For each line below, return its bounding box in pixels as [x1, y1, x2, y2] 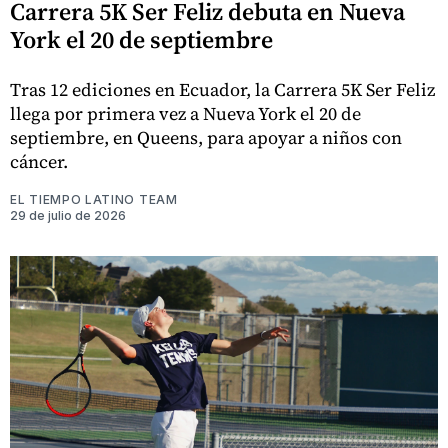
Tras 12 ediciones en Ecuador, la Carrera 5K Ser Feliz [10, 76, 435, 102]
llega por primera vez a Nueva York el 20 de [10, 100, 361, 126]
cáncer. [10, 148, 68, 174]
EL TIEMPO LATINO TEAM [10, 191, 178, 207]
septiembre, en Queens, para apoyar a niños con [10, 124, 402, 150]
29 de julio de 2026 [10, 207, 126, 223]
